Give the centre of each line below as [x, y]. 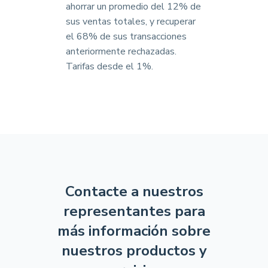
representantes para [134, 211]
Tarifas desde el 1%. [109, 66]
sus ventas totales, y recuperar [131, 22]
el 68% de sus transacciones [126, 36]
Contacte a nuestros [134, 191]
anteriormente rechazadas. [121, 51]
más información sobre [134, 231]
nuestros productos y [134, 251]
